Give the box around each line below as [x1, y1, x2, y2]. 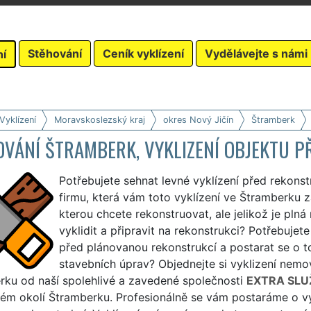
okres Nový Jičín [162, 114, 233, 125]
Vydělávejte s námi [205, 46, 308, 60]
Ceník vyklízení [103, 46, 184, 60]
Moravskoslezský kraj [53, 114, 145, 125]
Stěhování [28, 46, 82, 60]
